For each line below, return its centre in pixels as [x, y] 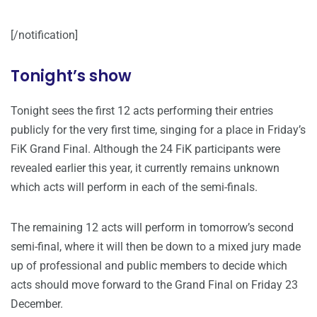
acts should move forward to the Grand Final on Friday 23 [154, 285]
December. [37, 304]
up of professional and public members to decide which [149, 266]
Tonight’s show [71, 76]
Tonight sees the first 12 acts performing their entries [142, 111]
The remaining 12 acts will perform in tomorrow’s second [152, 228]
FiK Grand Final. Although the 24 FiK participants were [145, 149]
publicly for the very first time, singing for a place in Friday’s [158, 130]
